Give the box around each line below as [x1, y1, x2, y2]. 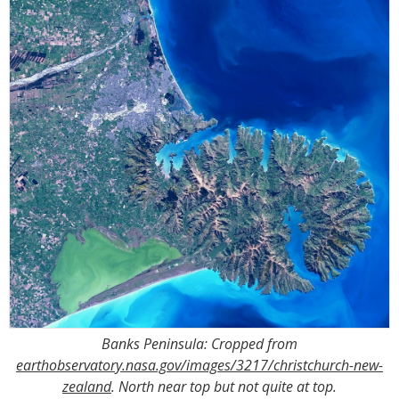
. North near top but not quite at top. [111, 376, 337, 396]
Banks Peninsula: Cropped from [102, 333, 297, 354]
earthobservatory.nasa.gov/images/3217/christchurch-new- [16, 354, 383, 375]
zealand [62, 376, 111, 396]
